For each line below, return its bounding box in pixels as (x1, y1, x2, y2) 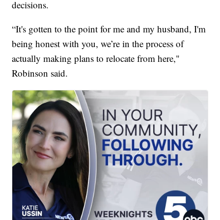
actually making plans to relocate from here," (12, 52, 180, 65)
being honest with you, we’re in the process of (12, 37, 184, 50)
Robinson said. (12, 67, 68, 80)
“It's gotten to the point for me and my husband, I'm (12, 23, 206, 35)
